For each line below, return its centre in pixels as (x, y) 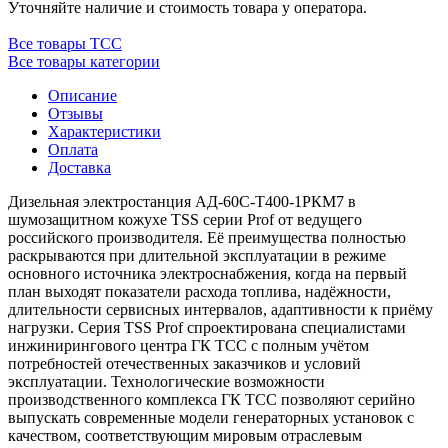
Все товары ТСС (65, 43)
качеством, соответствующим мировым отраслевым (185, 435)
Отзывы (75, 113)
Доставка (79, 167)
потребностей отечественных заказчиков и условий (184, 363)
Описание (82, 95)
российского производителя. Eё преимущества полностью (207, 237)
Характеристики (104, 131)
